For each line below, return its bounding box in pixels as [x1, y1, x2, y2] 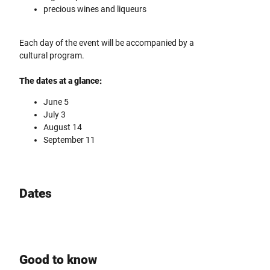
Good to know [19, 253, 97, 268]
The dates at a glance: [19, 75, 104, 86]
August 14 [43, 122, 82, 132]
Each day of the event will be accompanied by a [19, 37, 194, 48]
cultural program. [19, 50, 84, 60]
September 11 [43, 134, 95, 145]
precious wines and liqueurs [43, 4, 146, 14]
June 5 [43, 96, 69, 107]
